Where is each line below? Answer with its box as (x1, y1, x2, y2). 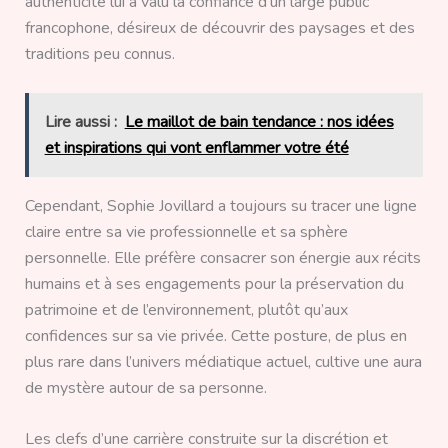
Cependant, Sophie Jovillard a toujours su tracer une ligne (24, 194, 417, 217)
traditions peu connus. (24, 43, 175, 66)
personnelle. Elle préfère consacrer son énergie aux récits (24, 246, 421, 269)
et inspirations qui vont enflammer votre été (44, 136, 349, 159)
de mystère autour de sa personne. (24, 376, 267, 399)
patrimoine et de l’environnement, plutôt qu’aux (24, 298, 348, 321)
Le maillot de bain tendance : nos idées (124, 110, 394, 133)
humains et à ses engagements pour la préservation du (24, 272, 404, 295)
